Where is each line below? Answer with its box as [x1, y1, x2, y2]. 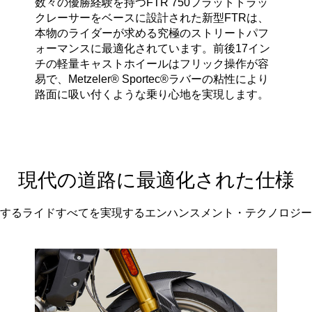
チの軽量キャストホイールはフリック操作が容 [35, 57, 269, 70]
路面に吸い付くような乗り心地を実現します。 [35, 88, 269, 100]
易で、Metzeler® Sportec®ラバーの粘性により [35, 72, 269, 85]
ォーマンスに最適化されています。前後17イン [35, 42, 270, 54]
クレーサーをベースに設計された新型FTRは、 [35, 11, 269, 24]
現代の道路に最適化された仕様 [17, 167, 295, 196]
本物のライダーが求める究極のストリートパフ [35, 26, 269, 39]
